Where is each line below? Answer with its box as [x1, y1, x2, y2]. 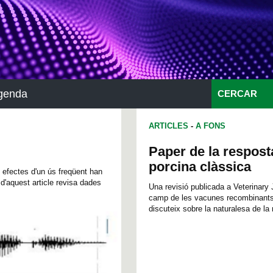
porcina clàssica [149, 159, 251, 174]
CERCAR [218, 89, 257, 99]
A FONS [196, 121, 225, 130]
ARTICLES [149, 121, 188, 130]
